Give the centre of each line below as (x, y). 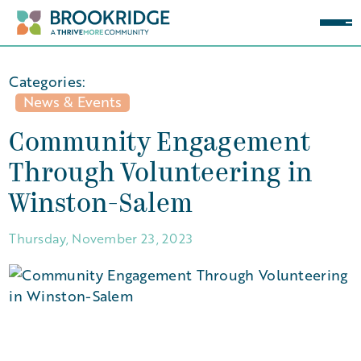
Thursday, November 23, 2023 (101, 238)
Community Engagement (160, 144)
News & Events (73, 102)
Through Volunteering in (161, 175)
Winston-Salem (101, 205)
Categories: (48, 81)
